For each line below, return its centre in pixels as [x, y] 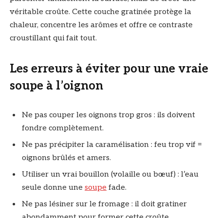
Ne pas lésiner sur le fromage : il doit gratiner [104, 204]
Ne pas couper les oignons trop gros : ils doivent [109, 115]
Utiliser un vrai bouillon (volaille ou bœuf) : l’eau [110, 175]
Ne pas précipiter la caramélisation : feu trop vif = [112, 145]
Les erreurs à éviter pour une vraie [109, 69]
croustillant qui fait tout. [53, 38]
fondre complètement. [65, 128]
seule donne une [53, 188]
